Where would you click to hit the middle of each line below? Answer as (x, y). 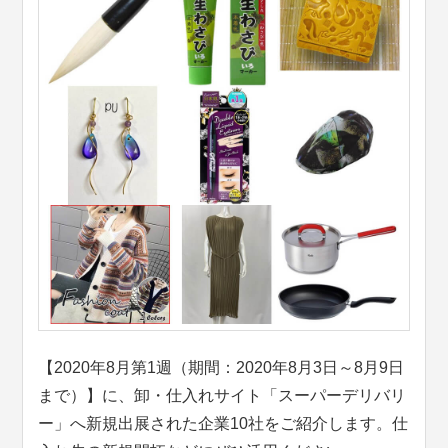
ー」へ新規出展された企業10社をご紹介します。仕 (223, 424)
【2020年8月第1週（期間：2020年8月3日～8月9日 (221, 368)
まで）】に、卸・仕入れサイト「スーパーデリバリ (222, 396)
